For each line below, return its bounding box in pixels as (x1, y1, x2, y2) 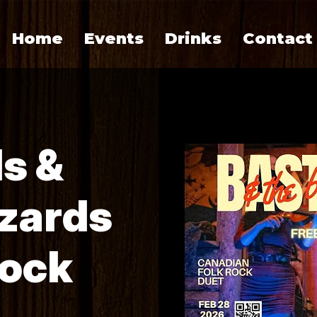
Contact (243, 29, 313, 48)
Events (84, 29, 144, 48)
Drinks (165, 29, 221, 48)
